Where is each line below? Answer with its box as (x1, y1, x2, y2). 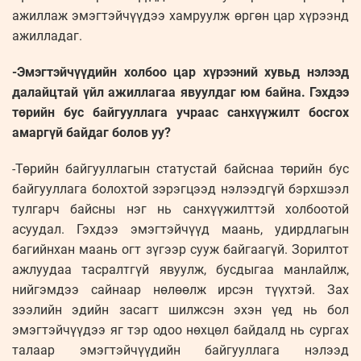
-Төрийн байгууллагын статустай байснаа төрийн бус (12, 161, 349, 177)
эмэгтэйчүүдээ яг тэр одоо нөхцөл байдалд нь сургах (12, 322, 349, 338)
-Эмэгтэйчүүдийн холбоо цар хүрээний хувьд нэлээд (12, 64, 349, 81)
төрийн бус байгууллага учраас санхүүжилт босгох (12, 105, 349, 121)
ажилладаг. (12, 28, 82, 44)
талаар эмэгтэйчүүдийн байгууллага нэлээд (12, 342, 349, 359)
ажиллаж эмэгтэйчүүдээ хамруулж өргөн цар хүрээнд (12, 8, 349, 24)
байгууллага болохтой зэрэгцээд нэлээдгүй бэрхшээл (12, 181, 349, 197)
